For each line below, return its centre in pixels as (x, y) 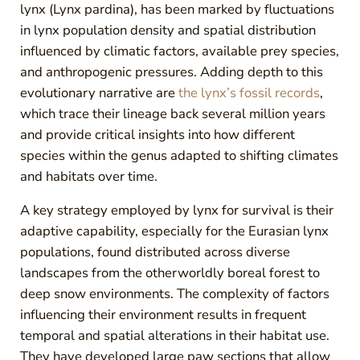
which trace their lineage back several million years (172, 114)
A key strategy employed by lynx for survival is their (176, 211)
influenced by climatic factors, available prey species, (179, 51)
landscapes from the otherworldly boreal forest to (170, 273)
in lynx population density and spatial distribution (168, 31)
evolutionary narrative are (99, 93)
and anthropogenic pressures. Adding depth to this (171, 72)
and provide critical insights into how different (157, 135)
